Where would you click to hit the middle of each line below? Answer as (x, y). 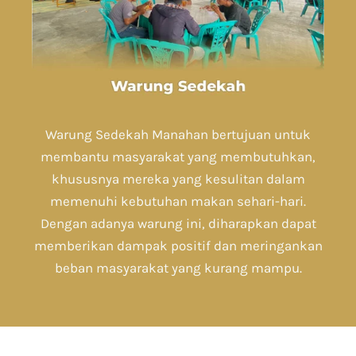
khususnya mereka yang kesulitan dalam (178, 179)
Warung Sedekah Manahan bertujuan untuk (178, 135)
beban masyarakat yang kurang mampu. (178, 268)
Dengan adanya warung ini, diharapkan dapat (178, 224)
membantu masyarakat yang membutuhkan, (178, 157)
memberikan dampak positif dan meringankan (178, 246)
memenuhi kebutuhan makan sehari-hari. (178, 201)
